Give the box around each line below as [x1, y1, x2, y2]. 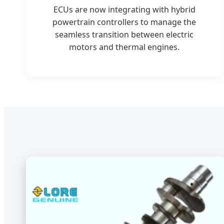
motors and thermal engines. [69, 41, 180, 52]
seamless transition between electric [55, 28, 194, 40]
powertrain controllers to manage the [52, 16, 196, 27]
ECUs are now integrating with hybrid [53, 3, 195, 15]
